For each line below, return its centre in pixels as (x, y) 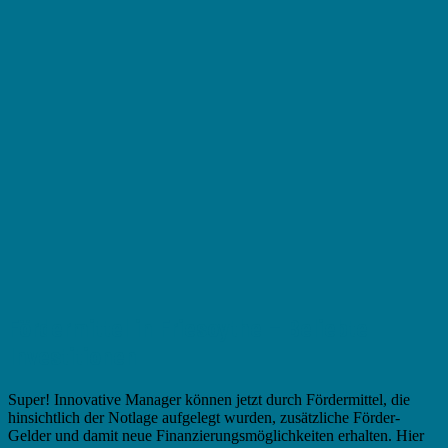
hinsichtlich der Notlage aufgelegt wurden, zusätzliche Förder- (204, 418)
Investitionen (72, 357)
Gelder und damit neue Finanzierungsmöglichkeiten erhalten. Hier (216, 436)
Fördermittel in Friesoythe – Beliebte (188, 329)
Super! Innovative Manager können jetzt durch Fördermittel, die (209, 400)
